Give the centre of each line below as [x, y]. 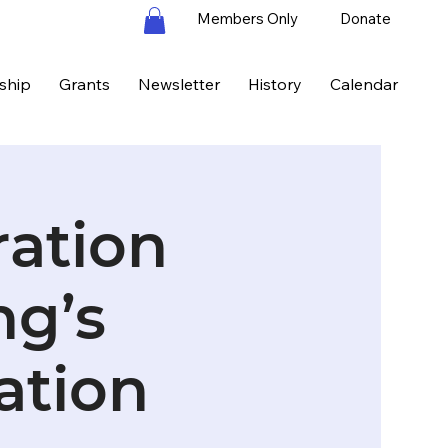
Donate [365, 19]
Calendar [363, 83]
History [274, 83]
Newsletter [178, 83]
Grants [84, 83]
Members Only [248, 19]
